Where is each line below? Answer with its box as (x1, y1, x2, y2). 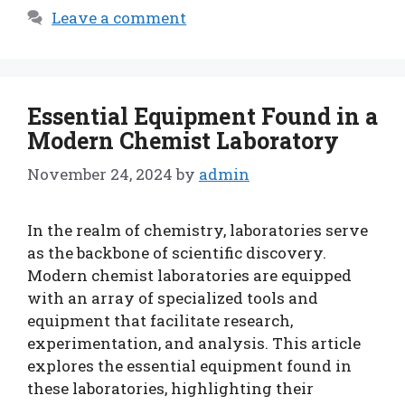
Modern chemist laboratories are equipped (27, 264, 352, 286)
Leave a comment (52, 7, 187, 28)
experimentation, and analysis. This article (27, 332, 361, 353)
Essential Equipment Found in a (27, 101, 378, 131)
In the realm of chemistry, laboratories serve (27, 219, 368, 240)
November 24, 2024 (27, 163, 173, 184)
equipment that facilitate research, (27, 309, 293, 331)
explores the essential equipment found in (27, 354, 352, 376)
